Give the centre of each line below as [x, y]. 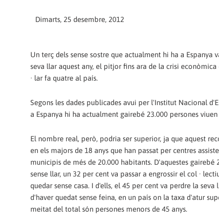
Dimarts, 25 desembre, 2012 [80, 19]
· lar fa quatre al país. [64, 78]
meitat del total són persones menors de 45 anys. [109, 209]
